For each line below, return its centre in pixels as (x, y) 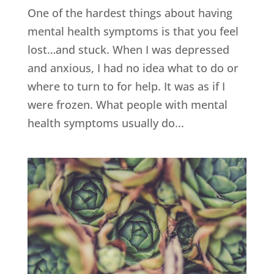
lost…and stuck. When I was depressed (128, 49)
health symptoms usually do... (106, 123)
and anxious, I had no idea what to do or (133, 68)
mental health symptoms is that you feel (133, 31)
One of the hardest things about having (130, 13)
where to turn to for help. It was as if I (126, 86)
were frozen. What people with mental (127, 104)
